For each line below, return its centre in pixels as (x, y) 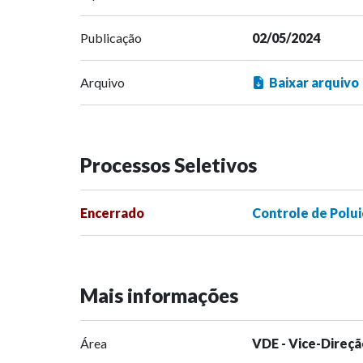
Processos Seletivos (169, 165)
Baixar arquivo (314, 83)
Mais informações (159, 296)
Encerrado (112, 213)
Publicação (111, 38)
